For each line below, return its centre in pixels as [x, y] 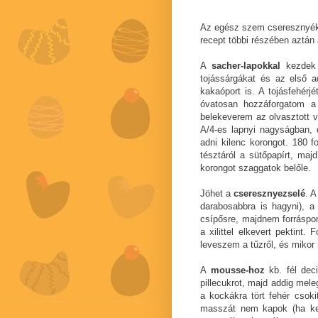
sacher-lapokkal [246, 66]
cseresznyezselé [269, 194]
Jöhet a [217, 194]
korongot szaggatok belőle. [256, 168]
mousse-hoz [237, 270]
